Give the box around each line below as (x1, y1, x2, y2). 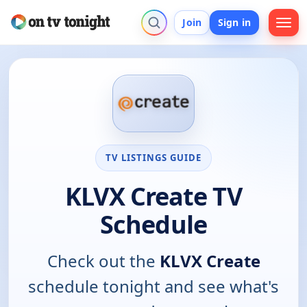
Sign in (218, 15, 251, 29)
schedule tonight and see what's (28, 274, 279, 297)
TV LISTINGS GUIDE (105, 151, 202, 164)
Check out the (47, 249, 160, 272)
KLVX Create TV (65, 179, 242, 213)
